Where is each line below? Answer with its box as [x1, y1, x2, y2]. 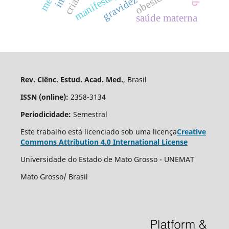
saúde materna [136, 12, 198, 24]
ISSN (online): [20, 92, 68, 102]
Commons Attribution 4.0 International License [20, 137, 188, 147]
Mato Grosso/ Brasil [20, 172, 88, 182]
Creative [176, 127, 206, 137]
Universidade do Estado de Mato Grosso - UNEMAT [20, 154, 194, 165]
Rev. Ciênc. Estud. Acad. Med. [20, 75, 123, 85]
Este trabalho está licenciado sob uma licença [20, 127, 177, 137]
